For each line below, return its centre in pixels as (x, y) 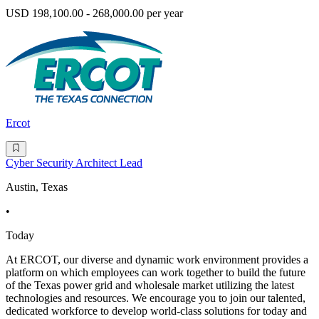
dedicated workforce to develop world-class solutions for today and (156, 311)
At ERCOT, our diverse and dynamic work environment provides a (157, 260)
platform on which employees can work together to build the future (156, 273)
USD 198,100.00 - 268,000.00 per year (94, 14)
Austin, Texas (37, 187)
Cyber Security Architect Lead (74, 163)
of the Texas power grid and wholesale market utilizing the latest (150, 286)
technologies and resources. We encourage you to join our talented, (156, 298)
